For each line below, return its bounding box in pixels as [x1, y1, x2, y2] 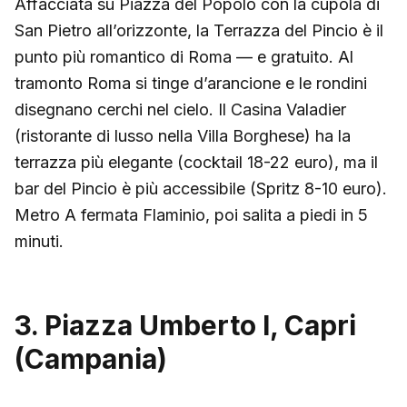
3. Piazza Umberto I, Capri [15, 308, 356, 342]
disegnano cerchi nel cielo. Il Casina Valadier [15, 99, 346, 119]
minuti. [15, 231, 64, 251]
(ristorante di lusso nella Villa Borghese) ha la [15, 125, 351, 145]
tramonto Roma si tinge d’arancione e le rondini [15, 73, 367, 93]
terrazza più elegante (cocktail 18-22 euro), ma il [15, 152, 378, 172]
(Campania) [15, 342, 167, 375]
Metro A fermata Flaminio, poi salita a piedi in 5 [15, 204, 368, 224]
